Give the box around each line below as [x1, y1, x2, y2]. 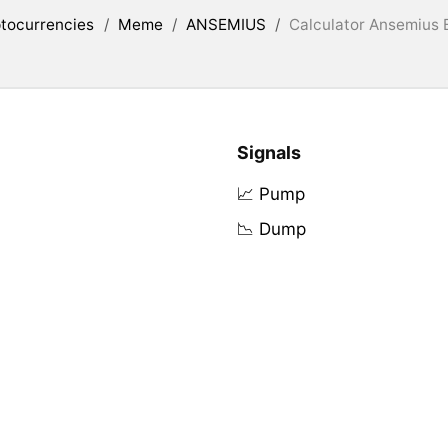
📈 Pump [236, 183, 305, 204]
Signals [236, 141, 301, 163]
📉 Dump [236, 218, 306, 239]
